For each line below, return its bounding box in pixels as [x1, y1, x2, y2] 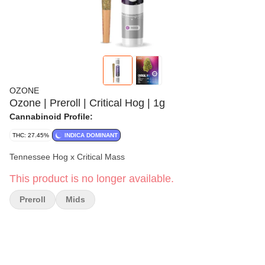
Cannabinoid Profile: [9, 112, 93, 121]
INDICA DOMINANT [64, 132, 118, 138]
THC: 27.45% [12, 132, 49, 138]
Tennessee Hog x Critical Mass [9, 152, 125, 161]
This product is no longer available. [9, 173, 174, 185]
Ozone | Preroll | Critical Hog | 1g [9, 97, 165, 109]
